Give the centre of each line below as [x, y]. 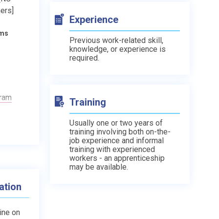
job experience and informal [117, 140]
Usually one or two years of [116, 123]
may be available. [99, 167]
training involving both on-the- [120, 131]
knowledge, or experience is [118, 49]
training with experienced [112, 149]
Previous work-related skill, [116, 40]
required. [84, 58]
